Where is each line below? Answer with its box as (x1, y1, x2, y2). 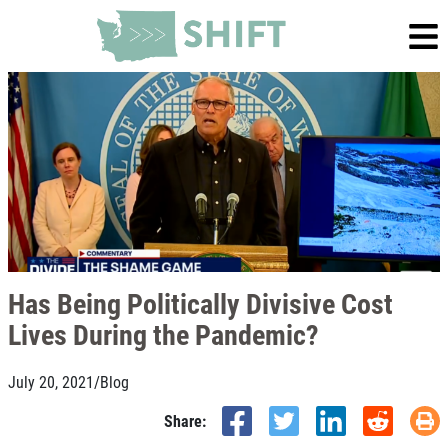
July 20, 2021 (8, 371, 94, 392)
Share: (164, 410, 206, 431)
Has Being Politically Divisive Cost (8, 284, 393, 322)
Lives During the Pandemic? (8, 315, 319, 353)
